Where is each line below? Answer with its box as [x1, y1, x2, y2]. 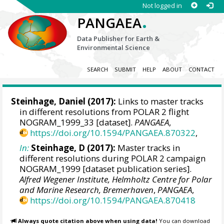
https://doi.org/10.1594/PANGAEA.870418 [30, 194, 196, 206]
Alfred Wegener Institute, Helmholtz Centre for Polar [19, 173, 212, 185]
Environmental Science [77, 43, 150, 52]
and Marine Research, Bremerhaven [19, 183, 154, 195]
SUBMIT [114, 65, 136, 73]
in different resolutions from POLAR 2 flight [19, 106, 189, 118]
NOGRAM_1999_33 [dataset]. [19, 116, 135, 128]
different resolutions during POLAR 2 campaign [19, 152, 206, 164]
